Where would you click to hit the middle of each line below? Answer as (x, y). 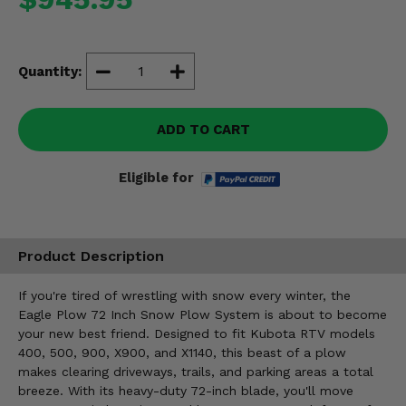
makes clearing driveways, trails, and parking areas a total (196, 371)
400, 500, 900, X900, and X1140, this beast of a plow (182, 352)
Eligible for (156, 178)
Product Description (91, 256)
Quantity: (50, 71)
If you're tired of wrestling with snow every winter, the (184, 295)
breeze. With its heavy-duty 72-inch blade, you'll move (186, 390)
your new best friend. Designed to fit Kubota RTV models (197, 333)
